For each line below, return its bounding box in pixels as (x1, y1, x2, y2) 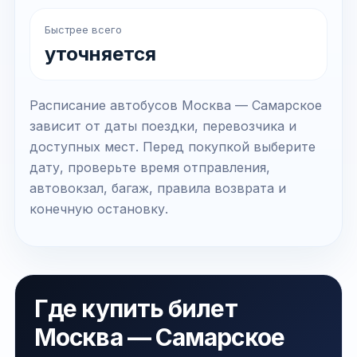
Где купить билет (34, 294, 237, 323)
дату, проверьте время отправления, (29, 159, 270, 175)
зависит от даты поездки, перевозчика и (29, 118, 296, 134)
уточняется (45, 42, 156, 65)
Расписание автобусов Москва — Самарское (29, 97, 322, 113)
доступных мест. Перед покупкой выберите (29, 139, 316, 155)
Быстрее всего (45, 23, 122, 36)
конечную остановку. (29, 201, 168, 217)
